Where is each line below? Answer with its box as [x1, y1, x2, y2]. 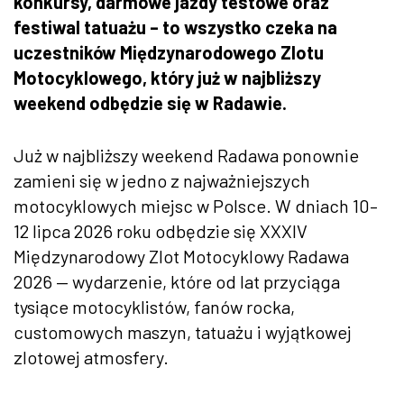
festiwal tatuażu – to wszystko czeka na [14, 15, 337, 38]
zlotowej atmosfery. [14, 345, 169, 368]
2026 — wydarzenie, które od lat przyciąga [14, 270, 340, 292]
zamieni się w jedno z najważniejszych [14, 169, 310, 191]
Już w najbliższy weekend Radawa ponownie [14, 143, 359, 166]
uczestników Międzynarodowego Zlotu [14, 41, 324, 63]
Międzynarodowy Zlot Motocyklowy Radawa [14, 244, 349, 267]
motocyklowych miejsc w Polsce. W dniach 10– [14, 194, 378, 216]
